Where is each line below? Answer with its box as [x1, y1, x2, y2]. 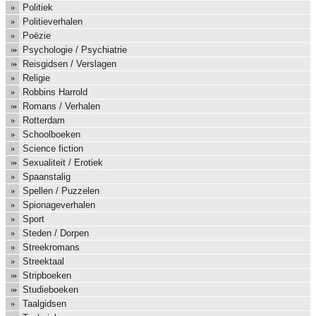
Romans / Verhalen [23, 101, 100, 112]
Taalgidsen [23, 298, 66, 310]
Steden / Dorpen [23, 228, 89, 239]
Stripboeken [23, 270, 71, 281]
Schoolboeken [23, 129, 80, 140]
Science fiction [23, 143, 83, 154]
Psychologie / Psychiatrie [23, 44, 127, 56]
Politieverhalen [23, 16, 83, 28]
